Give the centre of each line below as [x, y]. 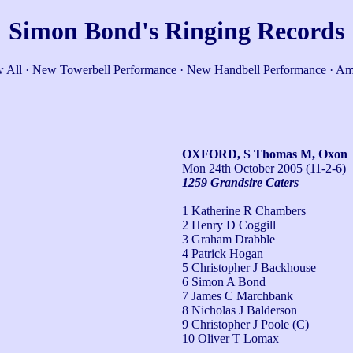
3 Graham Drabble [229, 239]
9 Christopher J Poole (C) [245, 324]
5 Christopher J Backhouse [249, 267]
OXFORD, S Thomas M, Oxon [265, 154]
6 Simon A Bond [224, 281]
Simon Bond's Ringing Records [176, 31]
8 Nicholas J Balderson [240, 310]
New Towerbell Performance [104, 69]
